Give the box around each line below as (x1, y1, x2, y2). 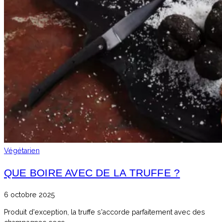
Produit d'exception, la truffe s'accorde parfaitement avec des (4, 208, 205, 216)
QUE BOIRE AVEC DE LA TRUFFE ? (4, 166, 180, 179)
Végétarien (4, 147, 40, 155)
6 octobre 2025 (4, 190, 55, 199)
